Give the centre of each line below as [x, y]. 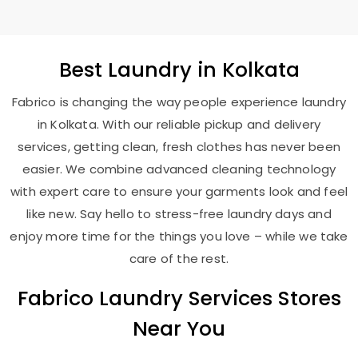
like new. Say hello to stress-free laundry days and [179, 214]
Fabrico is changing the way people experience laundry [179, 102]
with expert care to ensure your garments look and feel [179, 191]
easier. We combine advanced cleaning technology [179, 169]
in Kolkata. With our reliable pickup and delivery [179, 124]
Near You [179, 328]
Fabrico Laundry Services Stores [179, 298]
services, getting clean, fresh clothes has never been [179, 147]
